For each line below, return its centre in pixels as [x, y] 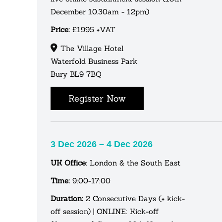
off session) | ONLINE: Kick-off [105, 211]
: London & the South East [133, 163]
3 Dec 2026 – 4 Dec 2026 [102, 144]
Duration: [67, 198]
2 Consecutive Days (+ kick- [134, 198]
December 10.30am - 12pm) [100, 11]
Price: [60, 29]
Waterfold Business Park [94, 61]
